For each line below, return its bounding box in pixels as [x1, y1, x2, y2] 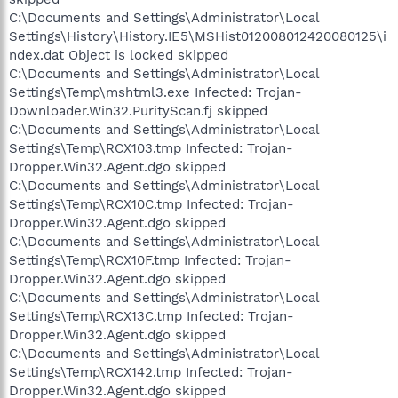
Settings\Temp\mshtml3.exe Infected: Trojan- [9, 84, 302, 100]
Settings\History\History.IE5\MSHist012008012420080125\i [9, 28, 386, 44]
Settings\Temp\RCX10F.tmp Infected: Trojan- [9, 251, 291, 268]
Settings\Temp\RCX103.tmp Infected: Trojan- [9, 139, 293, 156]
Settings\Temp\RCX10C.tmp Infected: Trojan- [9, 195, 294, 212]
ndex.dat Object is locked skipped [9, 46, 228, 63]
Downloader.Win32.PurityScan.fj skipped [9, 102, 267, 119]
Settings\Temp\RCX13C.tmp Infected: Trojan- [9, 307, 294, 324]
